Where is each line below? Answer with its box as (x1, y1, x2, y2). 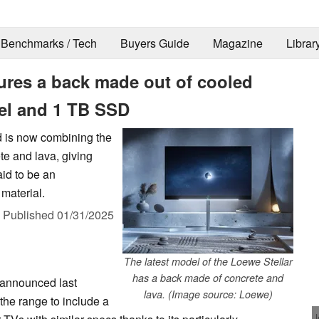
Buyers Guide (120, 35, 189, 52)
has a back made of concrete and (132, 270, 283, 285)
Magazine (212, 35, 263, 52)
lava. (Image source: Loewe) (143, 286, 273, 301)
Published (3, 206, 57, 223)
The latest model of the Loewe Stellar (123, 253, 293, 268)
